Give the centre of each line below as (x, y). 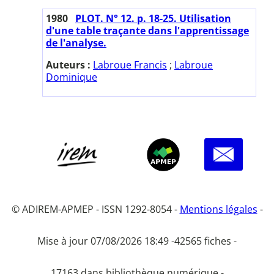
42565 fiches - (206, 241)
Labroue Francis (130, 65)
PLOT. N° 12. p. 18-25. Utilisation (153, 18)
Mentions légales (218, 209)
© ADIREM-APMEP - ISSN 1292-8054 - (95, 209)
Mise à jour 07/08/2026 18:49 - (106, 241)
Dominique (72, 77)
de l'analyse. (76, 43)
